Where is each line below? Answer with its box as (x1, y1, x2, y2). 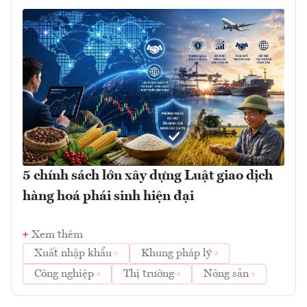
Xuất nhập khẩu (34, 248, 112, 260)
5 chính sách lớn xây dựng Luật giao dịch (23, 169, 273, 184)
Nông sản (204, 269, 249, 280)
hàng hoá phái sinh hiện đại (23, 190, 194, 204)
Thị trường (123, 269, 174, 280)
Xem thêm (32, 230, 83, 241)
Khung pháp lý (141, 248, 212, 260)
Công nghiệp (34, 269, 94, 280)
